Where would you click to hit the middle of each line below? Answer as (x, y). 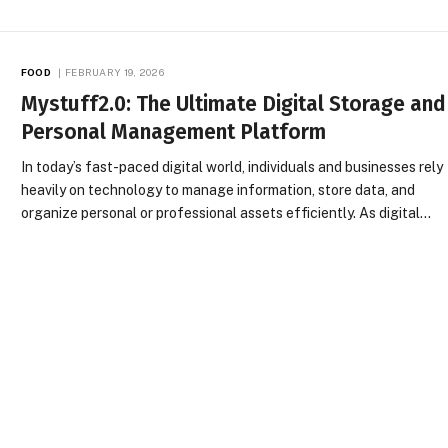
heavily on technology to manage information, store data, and (218, 190)
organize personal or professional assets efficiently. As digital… (226, 213)
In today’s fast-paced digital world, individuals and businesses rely (232, 167)
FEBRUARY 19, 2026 (114, 72)
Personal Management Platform (174, 132)
